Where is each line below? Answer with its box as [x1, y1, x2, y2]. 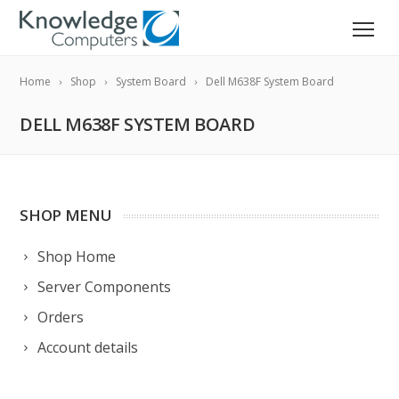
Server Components [37, 277, 172, 297]
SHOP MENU [20, 205, 112, 225]
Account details [37, 338, 139, 357]
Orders [37, 307, 85, 327]
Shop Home [37, 247, 117, 266]
